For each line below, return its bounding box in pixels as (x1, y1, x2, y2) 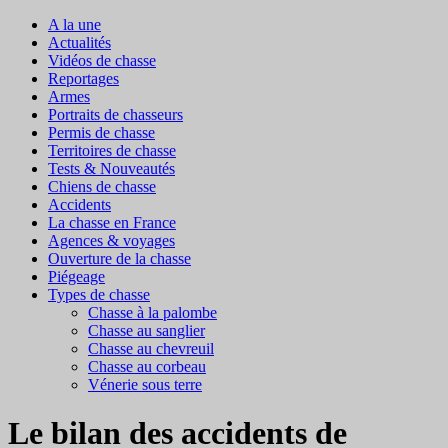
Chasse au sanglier (88, 322, 205, 339)
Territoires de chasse (48, 142, 176, 159)
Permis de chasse (48, 124, 155, 141)
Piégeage (48, 268, 105, 285)
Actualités (48, 34, 111, 51)
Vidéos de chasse (48, 52, 156, 69)
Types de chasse (48, 286, 150, 303)
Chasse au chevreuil (88, 340, 214, 357)
